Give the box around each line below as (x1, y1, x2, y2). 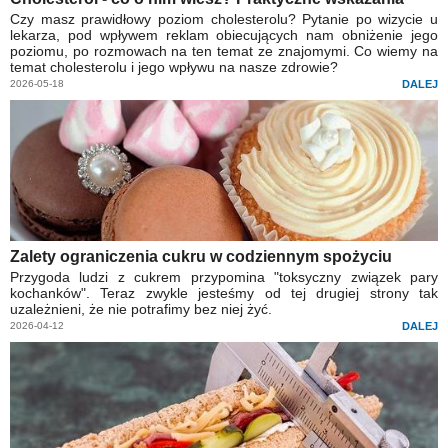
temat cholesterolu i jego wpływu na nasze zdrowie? (10, 59, 338, 76)
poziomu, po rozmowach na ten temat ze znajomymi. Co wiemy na (10, 43, 438, 60)
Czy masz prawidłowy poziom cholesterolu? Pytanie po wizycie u (10, 11, 438, 28)
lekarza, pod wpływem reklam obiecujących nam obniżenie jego (10, 27, 438, 44)
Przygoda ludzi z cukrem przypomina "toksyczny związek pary (10, 269, 438, 286)
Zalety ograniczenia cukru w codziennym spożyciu (10, 248, 392, 266)
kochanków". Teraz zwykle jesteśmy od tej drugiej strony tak (10, 285, 438, 302)
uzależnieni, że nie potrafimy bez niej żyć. (10, 301, 272, 318)
